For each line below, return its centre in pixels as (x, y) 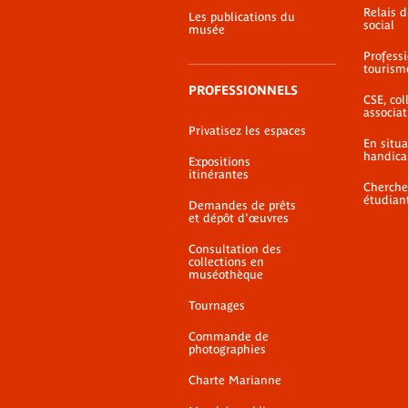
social (379, 25)
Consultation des (235, 249)
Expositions (219, 162)
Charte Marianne (235, 380)
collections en (226, 262)
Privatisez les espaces (247, 131)
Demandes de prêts (242, 205)
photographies (227, 349)
